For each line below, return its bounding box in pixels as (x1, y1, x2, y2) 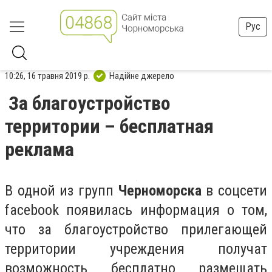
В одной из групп (5, 182, 118, 199)
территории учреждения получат (5, 240, 267, 257)
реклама (5, 138, 74, 161)
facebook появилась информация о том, (5, 202, 267, 219)
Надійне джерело (109, 70, 174, 81)
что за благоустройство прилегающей (5, 221, 267, 238)
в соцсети (201, 182, 268, 199)
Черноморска (118, 182, 202, 199)
